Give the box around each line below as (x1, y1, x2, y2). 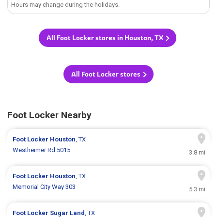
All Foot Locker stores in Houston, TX (46, 33, 163, 43)
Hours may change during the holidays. (11, 1, 120, 9)
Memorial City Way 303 (13, 183, 76, 191)
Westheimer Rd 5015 (13, 146, 71, 154)
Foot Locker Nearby (7, 109, 92, 121)
